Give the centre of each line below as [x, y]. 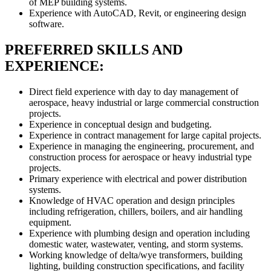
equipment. [50, 223]
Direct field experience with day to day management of [134, 92]
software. [47, 24]
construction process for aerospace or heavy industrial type [140, 157]
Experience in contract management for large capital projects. [145, 135]
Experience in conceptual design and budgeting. [120, 125]
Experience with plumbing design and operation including [139, 233]
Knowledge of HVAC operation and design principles [132, 201]
